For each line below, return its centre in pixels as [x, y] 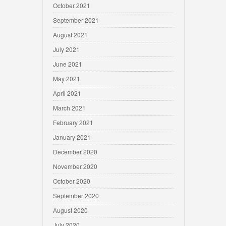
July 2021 [66, 49]
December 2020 [75, 152]
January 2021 [72, 137]
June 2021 [68, 64]
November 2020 [75, 166]
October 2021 [72, 5]
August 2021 [70, 35]
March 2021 [69, 108]
